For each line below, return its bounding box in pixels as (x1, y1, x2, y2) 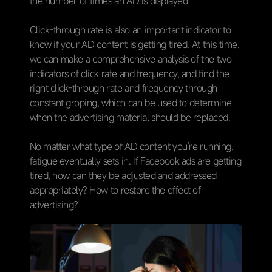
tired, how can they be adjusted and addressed (29, 168, 217, 182)
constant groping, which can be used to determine (29, 95, 232, 109)
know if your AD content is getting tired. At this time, (29, 37, 240, 51)
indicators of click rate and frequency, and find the (29, 66, 229, 80)
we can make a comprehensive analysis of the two (29, 52, 232, 66)
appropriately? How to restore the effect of (29, 183, 201, 197)
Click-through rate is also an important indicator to (29, 22, 231, 36)
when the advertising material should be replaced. (29, 110, 231, 124)
